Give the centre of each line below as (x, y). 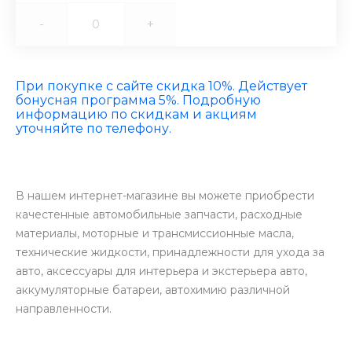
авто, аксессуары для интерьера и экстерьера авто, (161, 271)
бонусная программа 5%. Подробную (138, 100)
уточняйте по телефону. (93, 128)
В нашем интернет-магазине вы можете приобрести (165, 196)
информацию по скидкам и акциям (136, 114)
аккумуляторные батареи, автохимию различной (153, 290)
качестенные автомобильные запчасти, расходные (159, 214)
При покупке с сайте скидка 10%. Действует (161, 86)
